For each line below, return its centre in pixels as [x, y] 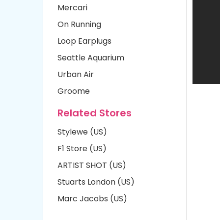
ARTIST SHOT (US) [92, 165]
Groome [74, 91]
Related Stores [95, 113]
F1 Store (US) [82, 149]
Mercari [72, 8]
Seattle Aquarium [91, 58]
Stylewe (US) [82, 132]
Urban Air [76, 74]
